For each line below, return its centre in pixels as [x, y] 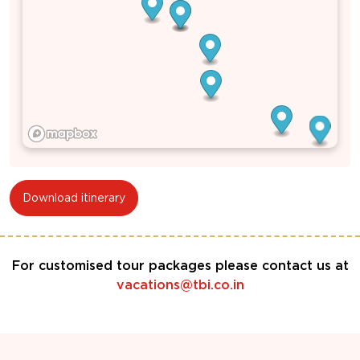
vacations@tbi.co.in [180, 285]
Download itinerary [74, 198]
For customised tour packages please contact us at [180, 266]
